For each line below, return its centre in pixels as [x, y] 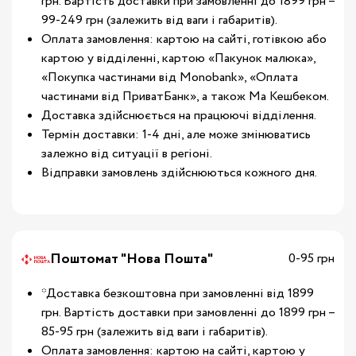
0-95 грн [311, 259]
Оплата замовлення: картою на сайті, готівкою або [184, 39]
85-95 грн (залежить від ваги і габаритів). [155, 332]
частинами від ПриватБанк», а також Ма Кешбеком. [185, 97]
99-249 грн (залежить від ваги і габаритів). [159, 20]
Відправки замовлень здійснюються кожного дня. [179, 173]
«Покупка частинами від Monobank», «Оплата [170, 77]
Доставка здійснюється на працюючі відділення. [179, 116]
